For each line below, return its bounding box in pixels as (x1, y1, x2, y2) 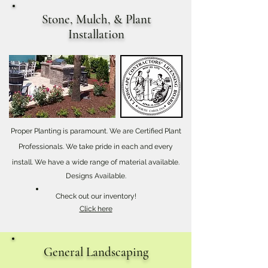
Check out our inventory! (55, 192, 136, 200)
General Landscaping (43, 245, 148, 260)
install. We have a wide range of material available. (12, 158, 179, 166)
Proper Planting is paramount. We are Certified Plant (10, 127, 181, 135)
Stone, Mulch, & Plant (41, 12, 151, 27)
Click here (79, 205, 112, 213)
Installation (68, 27, 124, 42)
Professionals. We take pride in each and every (19, 142, 173, 151)
